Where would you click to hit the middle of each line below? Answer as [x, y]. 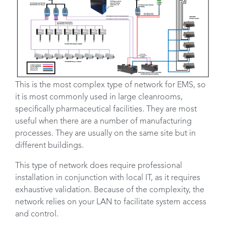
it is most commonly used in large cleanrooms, [99, 98]
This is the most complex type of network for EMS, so [110, 86]
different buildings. [49, 146]
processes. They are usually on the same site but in [105, 134]
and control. [37, 215]
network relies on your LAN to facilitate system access [111, 203]
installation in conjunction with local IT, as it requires [108, 178]
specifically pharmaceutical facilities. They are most [106, 110]
